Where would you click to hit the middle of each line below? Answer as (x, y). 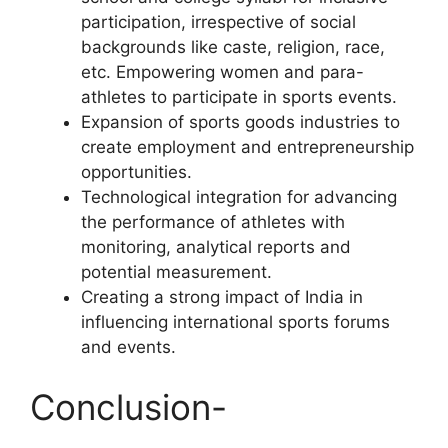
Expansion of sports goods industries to (240, 122)
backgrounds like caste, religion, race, (233, 47)
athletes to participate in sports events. (239, 97)
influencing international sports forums (235, 322)
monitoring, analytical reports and (216, 247)
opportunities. (136, 172)
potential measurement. (176, 272)
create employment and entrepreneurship (247, 147)
